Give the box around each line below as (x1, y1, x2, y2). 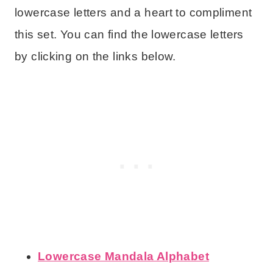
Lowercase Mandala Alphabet (38, 249, 209, 263)
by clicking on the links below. (15, 49, 176, 63)
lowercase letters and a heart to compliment (15, 5, 252, 19)
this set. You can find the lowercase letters (15, 27, 244, 41)
